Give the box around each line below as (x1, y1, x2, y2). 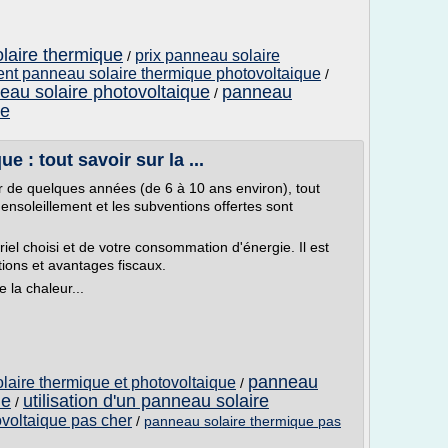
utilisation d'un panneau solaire (23, 391, 269, 411)
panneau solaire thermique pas (144, 413, 341, 429)
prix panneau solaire (135, 47, 280, 64)
